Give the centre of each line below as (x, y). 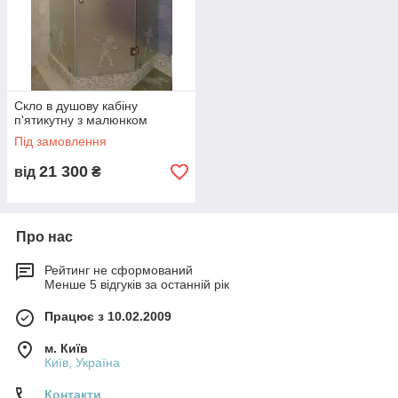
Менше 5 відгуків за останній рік (137, 284)
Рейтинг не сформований (119, 270)
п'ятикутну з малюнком (81, 120)
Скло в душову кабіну (76, 106)
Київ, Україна (82, 362)
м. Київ (66, 348)
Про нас (44, 237)
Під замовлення (60, 141)
